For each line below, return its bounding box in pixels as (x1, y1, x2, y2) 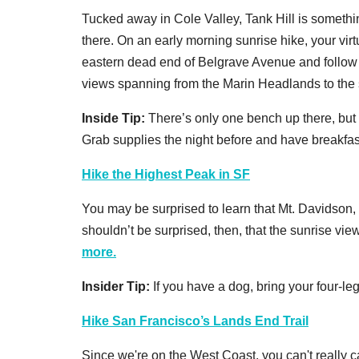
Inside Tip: (82, 111, 148, 125)
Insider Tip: (82, 279, 153, 293)
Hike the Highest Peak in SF (82, 167, 250, 181)
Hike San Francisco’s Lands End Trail (82, 313, 309, 328)
